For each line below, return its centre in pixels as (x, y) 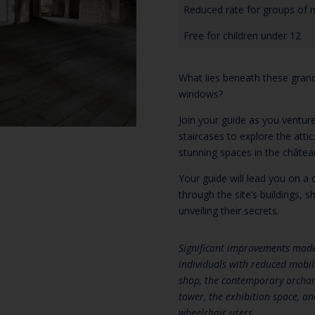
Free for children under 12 (242, 36)
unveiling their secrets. (229, 210)
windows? (200, 94)
